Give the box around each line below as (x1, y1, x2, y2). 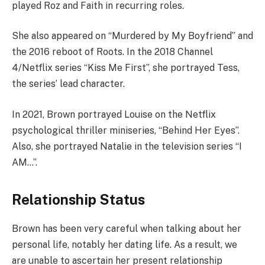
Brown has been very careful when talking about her (12, 222, 241, 234)
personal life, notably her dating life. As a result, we (12, 238, 237, 250)
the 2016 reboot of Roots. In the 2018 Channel (12, 46, 213, 58)
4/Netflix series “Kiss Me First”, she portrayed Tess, (12, 62, 240, 74)
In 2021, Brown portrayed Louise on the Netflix (12, 108, 216, 120)
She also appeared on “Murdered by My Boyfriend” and (12, 30, 253, 42)
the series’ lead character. (12, 78, 125, 90)
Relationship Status (12, 190, 145, 208)
